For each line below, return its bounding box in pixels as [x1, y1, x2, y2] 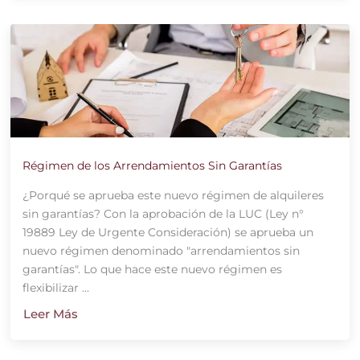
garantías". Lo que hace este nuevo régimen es [22, 261, 282, 276]
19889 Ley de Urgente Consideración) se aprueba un [22, 224, 313, 239]
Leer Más [22, 305, 78, 321]
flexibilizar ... [22, 280, 89, 295]
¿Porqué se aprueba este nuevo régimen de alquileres [22, 187, 324, 202]
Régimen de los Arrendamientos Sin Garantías [22, 157, 282, 173]
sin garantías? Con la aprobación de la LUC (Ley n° [22, 206, 307, 221]
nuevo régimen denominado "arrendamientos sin [22, 243, 300, 258]
